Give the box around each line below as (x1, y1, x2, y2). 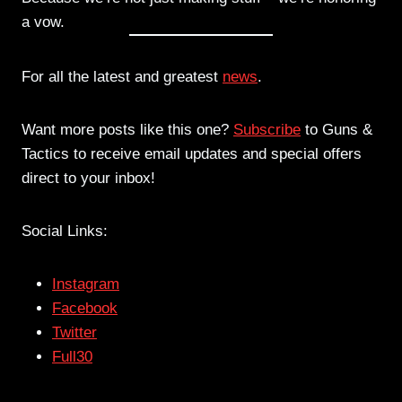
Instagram (52, 275, 119, 293)
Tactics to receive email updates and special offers (22, 145, 362, 163)
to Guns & (301, 121, 372, 139)
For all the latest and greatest (22, 68, 223, 86)
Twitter (52, 324, 97, 342)
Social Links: (22, 223, 108, 240)
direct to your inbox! (22, 170, 155, 188)
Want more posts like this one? (22, 121, 233, 139)
